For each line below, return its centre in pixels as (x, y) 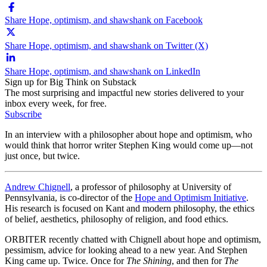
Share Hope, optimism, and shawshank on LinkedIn (103, 71)
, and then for (198, 260)
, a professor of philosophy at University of (151, 187)
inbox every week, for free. (56, 103)
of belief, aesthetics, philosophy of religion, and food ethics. (117, 219)
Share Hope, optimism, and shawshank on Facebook (104, 20)
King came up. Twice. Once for (66, 260)
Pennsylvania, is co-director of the (70, 197)
